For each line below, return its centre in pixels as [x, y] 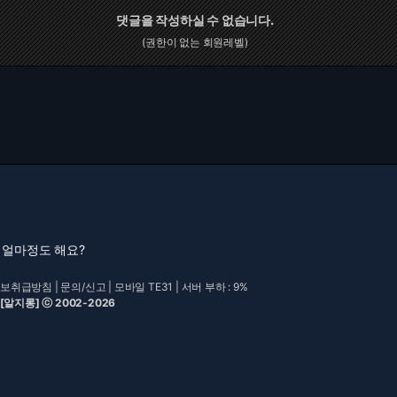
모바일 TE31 [144, 287]
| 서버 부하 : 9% [210, 287]
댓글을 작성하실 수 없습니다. [195, 20]
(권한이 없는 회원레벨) [195, 42]
